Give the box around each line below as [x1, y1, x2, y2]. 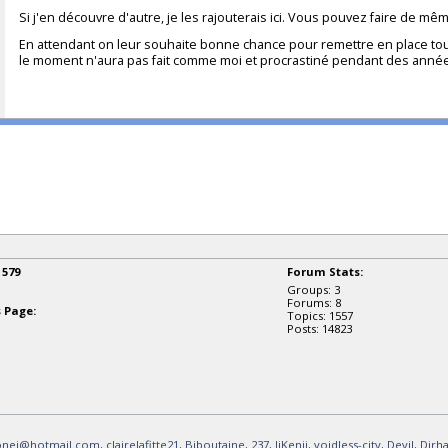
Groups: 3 [287, 281, 341, 297]
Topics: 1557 [287, 307, 354, 323]
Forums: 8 [287, 294, 342, 310]
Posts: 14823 [287, 320, 353, 336]
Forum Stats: [287, 263, 364, 279]
